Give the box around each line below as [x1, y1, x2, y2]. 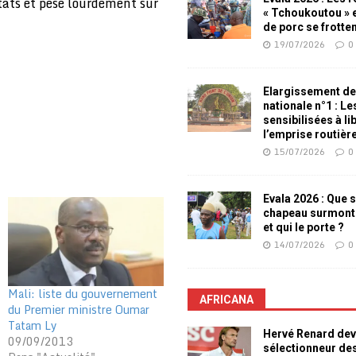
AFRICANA [199, 293, 254, 307]
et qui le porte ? [263, 221, 345, 234]
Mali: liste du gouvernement [7, 284, 157, 303]
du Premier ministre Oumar [7, 300, 149, 319]
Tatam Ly [7, 315, 57, 335]
